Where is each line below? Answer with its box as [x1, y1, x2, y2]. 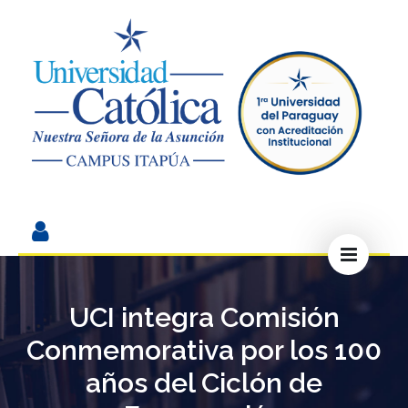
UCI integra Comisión [68, 301, 340, 334]
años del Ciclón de [86, 367, 322, 400]
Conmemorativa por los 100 [26, 334, 382, 367]
